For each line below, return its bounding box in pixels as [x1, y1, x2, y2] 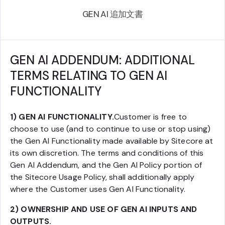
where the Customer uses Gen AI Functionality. [10, 184, 186, 194]
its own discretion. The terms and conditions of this [10, 148, 204, 158]
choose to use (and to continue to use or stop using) [10, 124, 211, 134]
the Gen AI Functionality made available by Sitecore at [10, 136, 213, 146]
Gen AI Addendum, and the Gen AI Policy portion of [10, 160, 202, 170]
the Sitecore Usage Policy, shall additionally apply [10, 172, 195, 182]
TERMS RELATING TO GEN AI [10, 68, 168, 83]
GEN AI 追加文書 [82, 9, 143, 20]
